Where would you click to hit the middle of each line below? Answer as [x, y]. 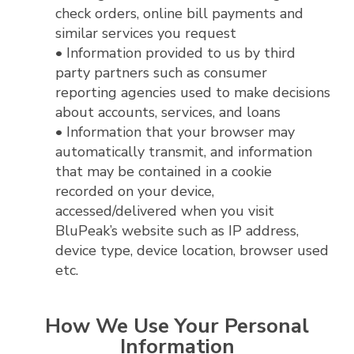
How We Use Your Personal [177, 326]
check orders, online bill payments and [179, 13]
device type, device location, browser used [192, 250]
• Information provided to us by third [175, 53]
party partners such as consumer [161, 72]
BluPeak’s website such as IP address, [177, 230]
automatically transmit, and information [184, 151]
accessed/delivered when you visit [165, 211]
